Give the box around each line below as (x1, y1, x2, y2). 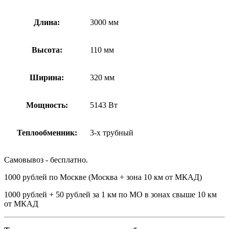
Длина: (34, 17, 60, 27)
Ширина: (30, 73, 64, 82)
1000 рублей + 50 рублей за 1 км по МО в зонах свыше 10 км (4, 190, 217, 199)
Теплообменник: (16, 128, 77, 137)
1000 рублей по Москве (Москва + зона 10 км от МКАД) (4, 172, 202, 181)
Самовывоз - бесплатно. (4, 155, 88, 164)
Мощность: (26, 100, 68, 109)
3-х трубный (90, 128, 133, 137)
